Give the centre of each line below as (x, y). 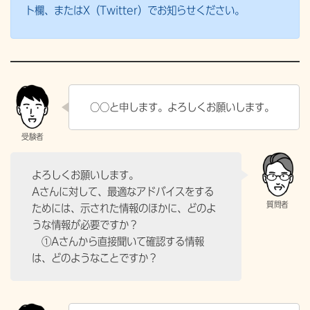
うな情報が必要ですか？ (85, 225)
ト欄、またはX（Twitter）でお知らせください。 (135, 10)
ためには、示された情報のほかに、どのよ (124, 208)
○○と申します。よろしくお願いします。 (182, 107)
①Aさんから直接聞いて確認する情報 (118, 241)
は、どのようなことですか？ (95, 258)
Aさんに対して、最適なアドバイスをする (123, 191)
